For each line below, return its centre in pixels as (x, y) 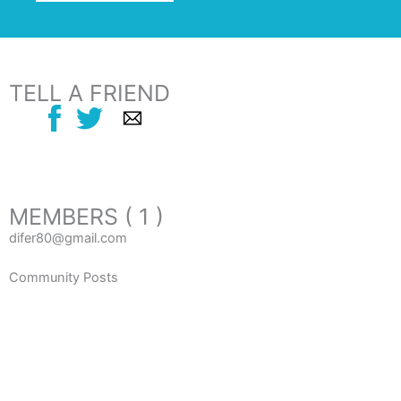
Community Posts (64, 277)
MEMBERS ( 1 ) (86, 216)
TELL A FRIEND (90, 93)
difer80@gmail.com (68, 238)
